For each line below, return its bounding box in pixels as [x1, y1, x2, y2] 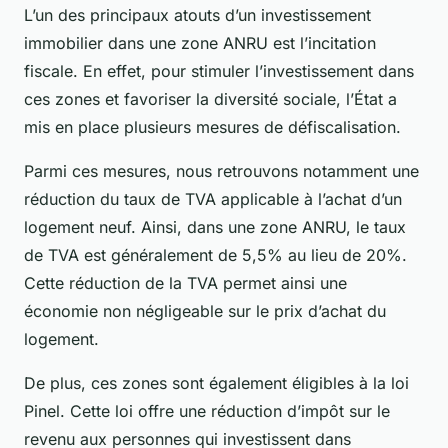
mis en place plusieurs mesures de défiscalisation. [24, 117, 401, 138]
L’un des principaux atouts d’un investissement [24, 5, 371, 26]
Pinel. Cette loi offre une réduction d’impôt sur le [24, 401, 390, 422]
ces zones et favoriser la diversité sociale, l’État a [24, 89, 397, 110]
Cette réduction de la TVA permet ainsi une [24, 273, 347, 294]
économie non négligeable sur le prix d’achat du [24, 301, 386, 322]
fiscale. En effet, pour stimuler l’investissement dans [24, 61, 414, 82]
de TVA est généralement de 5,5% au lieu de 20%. [24, 245, 407, 266]
